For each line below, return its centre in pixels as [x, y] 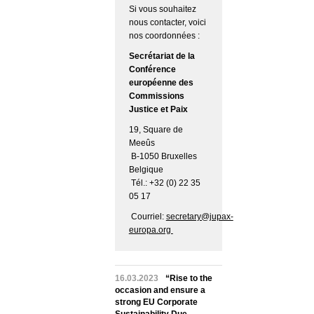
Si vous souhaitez [162, 9]
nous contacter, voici [167, 23]
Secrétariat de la [162, 56]
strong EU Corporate [156, 302]
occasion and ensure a [160, 291]
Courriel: [147, 217]
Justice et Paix [159, 110]
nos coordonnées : [165, 36]
